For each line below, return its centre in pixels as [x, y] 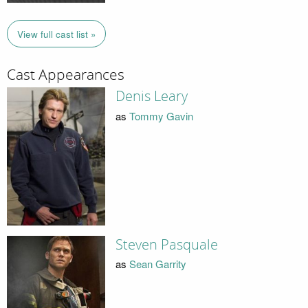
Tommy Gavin [161, 115]
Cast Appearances [66, 75]
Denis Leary [151, 97]
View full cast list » [56, 34]
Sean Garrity [157, 264]
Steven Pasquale [166, 244]
